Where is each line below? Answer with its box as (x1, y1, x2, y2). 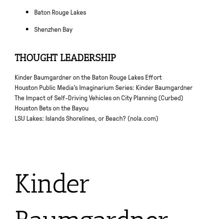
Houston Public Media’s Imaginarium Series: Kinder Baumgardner (15, 82, 193, 91)
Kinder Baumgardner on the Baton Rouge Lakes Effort (15, 72, 162, 81)
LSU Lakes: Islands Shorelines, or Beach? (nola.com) (15, 113, 158, 122)
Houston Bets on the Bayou (15, 103, 88, 112)
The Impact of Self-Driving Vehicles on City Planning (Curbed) (15, 92, 183, 102)
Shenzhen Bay (34, 24, 72, 33)
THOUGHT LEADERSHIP (15, 51, 116, 64)
